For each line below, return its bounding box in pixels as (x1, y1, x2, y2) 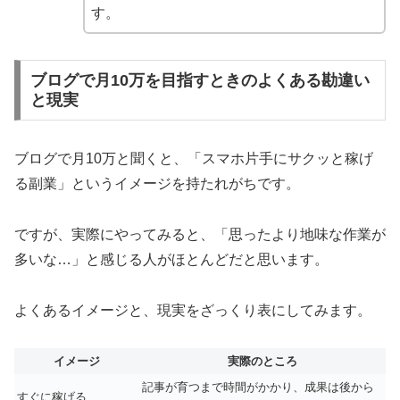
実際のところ (228, 354, 297, 369)
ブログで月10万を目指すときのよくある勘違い (29, 71, 370, 90)
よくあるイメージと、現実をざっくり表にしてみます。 (14, 302, 371, 318)
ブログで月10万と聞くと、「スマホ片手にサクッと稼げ (14, 150, 373, 166)
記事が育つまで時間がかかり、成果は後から (142, 380, 374, 395)
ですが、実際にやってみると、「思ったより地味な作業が (14, 226, 386, 242)
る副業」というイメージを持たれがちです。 (14, 175, 300, 191)
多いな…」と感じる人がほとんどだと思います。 (14, 251, 329, 267)
